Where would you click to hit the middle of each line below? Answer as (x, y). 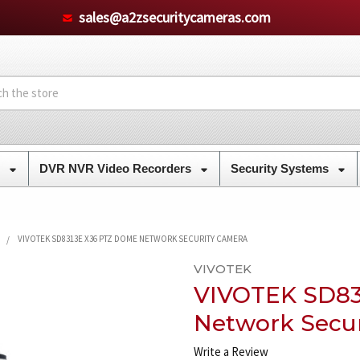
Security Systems (281, 168)
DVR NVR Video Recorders (117, 168)
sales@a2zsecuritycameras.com (174, 17)
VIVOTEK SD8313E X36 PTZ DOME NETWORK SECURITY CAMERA (132, 238)
